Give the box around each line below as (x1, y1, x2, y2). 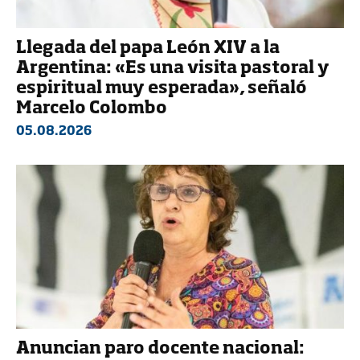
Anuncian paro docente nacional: (16, 340, 305, 358)
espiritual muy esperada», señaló (16, 80, 307, 97)
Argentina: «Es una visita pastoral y (16, 59, 329, 77)
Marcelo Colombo (16, 100, 167, 117)
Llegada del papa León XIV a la (16, 39, 280, 57)
